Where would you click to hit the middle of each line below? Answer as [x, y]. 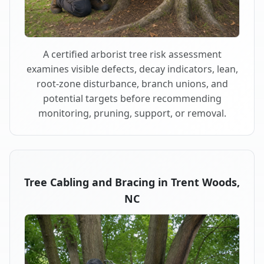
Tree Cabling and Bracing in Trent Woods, [132, 182]
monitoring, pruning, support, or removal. [132, 113]
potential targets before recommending [132, 98]
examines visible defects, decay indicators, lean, [132, 69]
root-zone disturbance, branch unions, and [132, 83]
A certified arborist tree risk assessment [132, 54]
